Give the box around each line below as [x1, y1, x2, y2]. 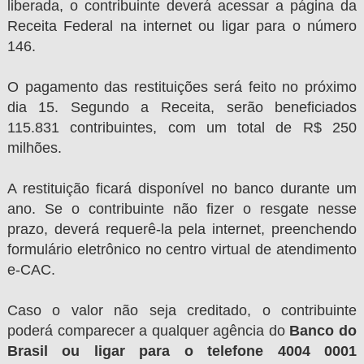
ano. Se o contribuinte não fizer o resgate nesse [6, 200, 357, 217]
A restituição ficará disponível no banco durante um [6, 180, 357, 197]
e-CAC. [6, 261, 55, 278]
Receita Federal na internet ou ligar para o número [6, 17, 357, 34]
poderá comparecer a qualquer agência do [6, 322, 290, 339]
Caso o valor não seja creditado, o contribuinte [6, 301, 357, 318]
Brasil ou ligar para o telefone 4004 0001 [6, 342, 357, 359]
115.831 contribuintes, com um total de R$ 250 [6, 119, 357, 136]
